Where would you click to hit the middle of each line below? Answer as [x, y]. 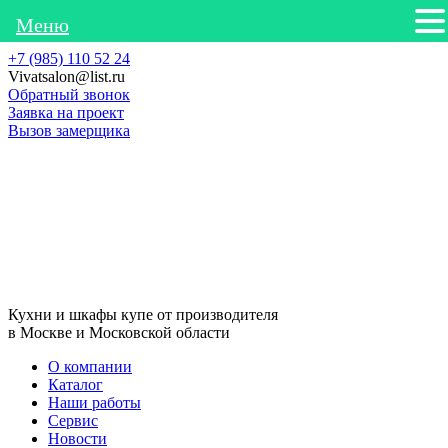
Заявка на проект [66, 112]
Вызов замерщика [69, 130]
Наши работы [94, 402]
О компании [90, 366]
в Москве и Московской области [119, 332]
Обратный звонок [69, 94]
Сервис [73, 420]
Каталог [75, 384]
